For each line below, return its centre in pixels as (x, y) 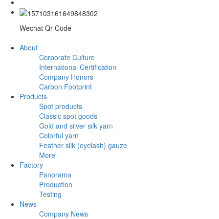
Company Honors (66, 77)
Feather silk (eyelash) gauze (83, 145)
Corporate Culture (67, 57)
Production (56, 184)
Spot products (61, 106)
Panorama (55, 174)
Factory (31, 164)
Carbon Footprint (66, 86)
